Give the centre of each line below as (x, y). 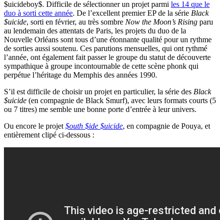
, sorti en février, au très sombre (76, 22)
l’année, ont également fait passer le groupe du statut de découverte (107, 57)
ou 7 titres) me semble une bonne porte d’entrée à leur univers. (100, 110)
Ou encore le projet (35, 126)
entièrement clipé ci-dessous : (49, 135)
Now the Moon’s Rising (161, 22)
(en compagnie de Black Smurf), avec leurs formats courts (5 (121, 101)
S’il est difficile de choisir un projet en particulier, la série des (99, 92)
